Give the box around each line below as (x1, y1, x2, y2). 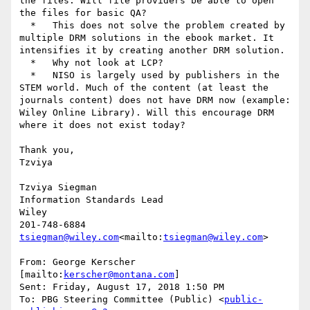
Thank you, (19, 145, 75, 156)
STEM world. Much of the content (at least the (19, 82, 268, 93)
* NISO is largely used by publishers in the (19, 70, 30, 81)
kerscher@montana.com (64, 269, 174, 280)
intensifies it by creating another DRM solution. (19, 45, 285, 56)
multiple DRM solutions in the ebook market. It (19, 33, 274, 44)
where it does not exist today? (19, 120, 185, 131)
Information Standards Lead (19, 194, 163, 206)
